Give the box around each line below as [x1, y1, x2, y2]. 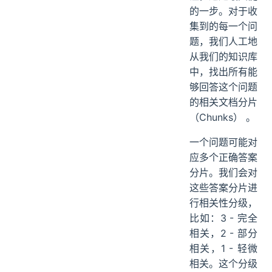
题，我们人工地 [189, 35, 257, 47]
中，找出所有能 [189, 65, 257, 78]
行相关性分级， [189, 196, 257, 209]
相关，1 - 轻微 [189, 242, 257, 254]
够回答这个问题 [189, 80, 257, 93]
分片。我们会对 [189, 166, 257, 178]
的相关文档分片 [189, 95, 257, 108]
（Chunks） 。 [189, 110, 256, 123]
